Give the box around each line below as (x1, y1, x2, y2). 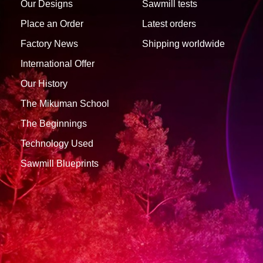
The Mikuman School (21, 99, 109, 109)
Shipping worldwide (141, 39, 225, 49)
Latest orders (141, 19, 196, 29)
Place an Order (21, 19, 83, 29)
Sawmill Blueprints (21, 159, 99, 169)
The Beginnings (21, 119, 87, 129)
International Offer (21, 59, 95, 69)
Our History (21, 79, 68, 89)
